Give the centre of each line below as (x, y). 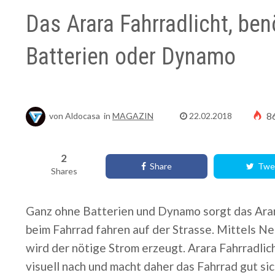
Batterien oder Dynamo (131, 56)
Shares (64, 171)
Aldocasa (83, 115)
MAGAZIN (133, 115)
